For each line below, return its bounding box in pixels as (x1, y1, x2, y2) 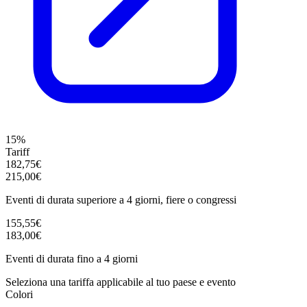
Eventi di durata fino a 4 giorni (5, 252, 138, 265)
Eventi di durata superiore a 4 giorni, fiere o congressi (5, 193, 236, 206)
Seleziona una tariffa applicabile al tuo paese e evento (5, 275, 236, 288)
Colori (5, 288, 33, 300)
